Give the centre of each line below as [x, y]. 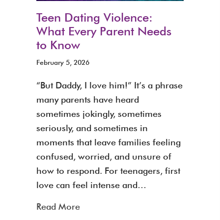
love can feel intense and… [91, 185]
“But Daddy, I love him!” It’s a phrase [110, 85]
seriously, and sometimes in [92, 128]
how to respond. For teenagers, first [108, 170]
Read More [58, 206]
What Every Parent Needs [104, 31]
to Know [58, 45]
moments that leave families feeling [109, 142]
